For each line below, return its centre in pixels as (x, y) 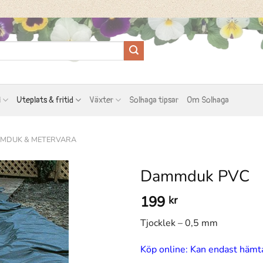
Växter (101, 100)
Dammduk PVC (195, 176)
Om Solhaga (208, 100)
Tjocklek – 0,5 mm (179, 223)
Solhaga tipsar (154, 100)
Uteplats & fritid (45, 100)
